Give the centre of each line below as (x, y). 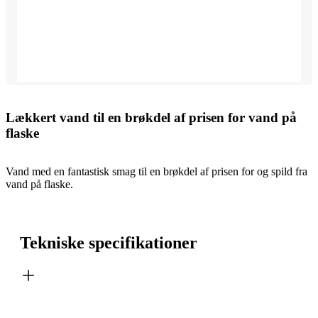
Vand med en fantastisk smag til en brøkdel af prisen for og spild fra (157, 172)
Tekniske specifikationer (109, 243)
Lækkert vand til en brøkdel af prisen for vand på (151, 117)
